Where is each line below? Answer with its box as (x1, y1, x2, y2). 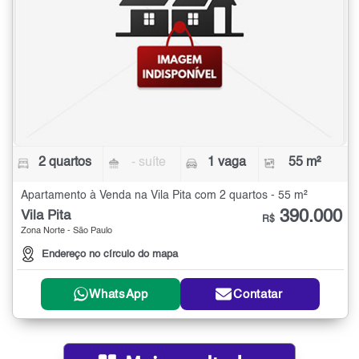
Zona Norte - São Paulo (21, 226, 112, 236)
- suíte (131, 155, 167, 169)
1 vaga (207, 155, 246, 169)
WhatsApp (89, 288, 148, 301)
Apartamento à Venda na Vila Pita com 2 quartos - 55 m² (21, 189, 308, 201)
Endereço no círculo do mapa (42, 249, 178, 260)
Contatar (233, 288, 283, 301)
